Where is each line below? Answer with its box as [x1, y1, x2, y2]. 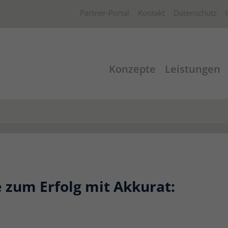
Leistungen [165, 62, 220, 76]
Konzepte [109, 62, 156, 76]
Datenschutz [174, 8, 217, 18]
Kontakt [138, 8, 165, 18]
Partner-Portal [80, 8, 129, 18]
